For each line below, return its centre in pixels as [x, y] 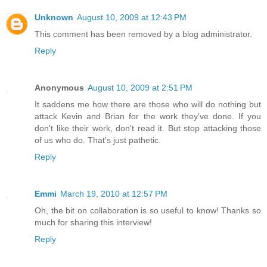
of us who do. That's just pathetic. [98, 140]
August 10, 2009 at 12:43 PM [132, 18]
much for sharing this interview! [93, 223]
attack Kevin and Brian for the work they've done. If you [148, 117]
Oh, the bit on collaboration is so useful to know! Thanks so [148, 211]
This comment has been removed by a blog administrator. [143, 34]
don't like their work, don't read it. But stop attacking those [148, 128]
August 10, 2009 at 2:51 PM [140, 88]
